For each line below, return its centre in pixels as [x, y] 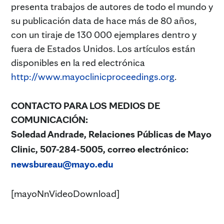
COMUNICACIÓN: [49, 120]
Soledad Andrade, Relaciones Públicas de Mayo [111, 134]
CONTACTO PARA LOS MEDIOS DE [85, 106]
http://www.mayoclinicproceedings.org [93, 77]
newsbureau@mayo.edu [62, 164]
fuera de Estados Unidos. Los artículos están [103, 49]
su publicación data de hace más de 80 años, [104, 21]
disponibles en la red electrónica [78, 63]
